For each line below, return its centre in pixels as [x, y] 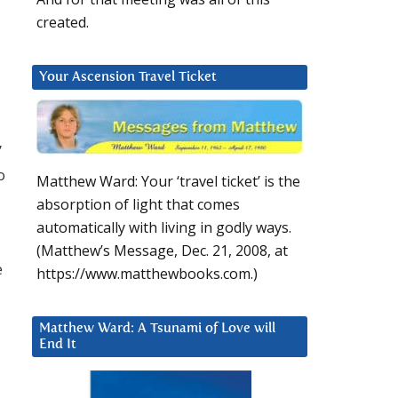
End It [58, 345]
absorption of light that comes [138, 205]
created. [63, 23]
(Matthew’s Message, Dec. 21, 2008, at [162, 251]
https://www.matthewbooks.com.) [147, 274]
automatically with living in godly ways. [164, 228]
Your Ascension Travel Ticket [128, 77]
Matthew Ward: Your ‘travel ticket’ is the [168, 182]
